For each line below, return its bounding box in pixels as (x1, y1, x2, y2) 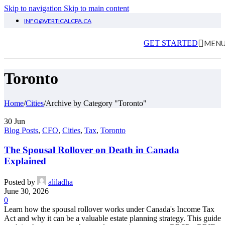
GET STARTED (144, 39, 198, 47)
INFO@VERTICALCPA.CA (24, 17, 91, 25)
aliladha (48, 178, 73, 187)
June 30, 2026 (4, 187, 49, 196)
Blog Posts (4, 126, 38, 135)
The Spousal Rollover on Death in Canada (4, 144, 179, 155)
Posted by (4, 178, 35, 187)
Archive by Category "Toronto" (46, 98, 147, 107)
